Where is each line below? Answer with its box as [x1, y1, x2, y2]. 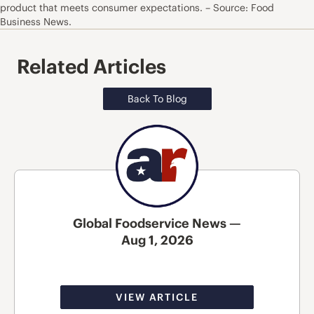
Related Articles [17, 54, 166, 80]
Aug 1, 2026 [121, 231, 193, 248]
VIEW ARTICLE [115, 290, 199, 303]
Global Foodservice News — [73, 214, 241, 231]
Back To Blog [127, 93, 187, 106]
